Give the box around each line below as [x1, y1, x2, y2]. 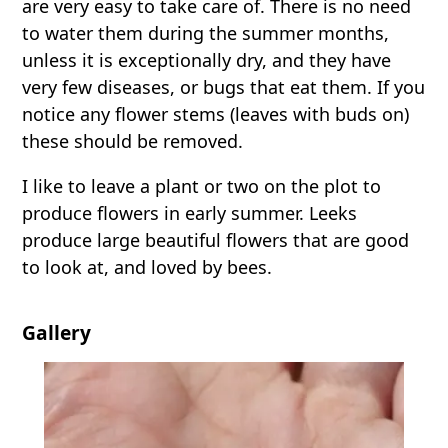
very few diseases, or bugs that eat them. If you [22, 75, 426, 100]
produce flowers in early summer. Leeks [22, 201, 358, 226]
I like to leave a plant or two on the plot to [22, 174, 382, 199]
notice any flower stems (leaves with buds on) [22, 102, 410, 127]
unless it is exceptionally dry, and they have [22, 48, 392, 73]
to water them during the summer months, [22, 21, 390, 46]
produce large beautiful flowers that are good [22, 228, 410, 253]
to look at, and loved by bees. [22, 255, 273, 280]
